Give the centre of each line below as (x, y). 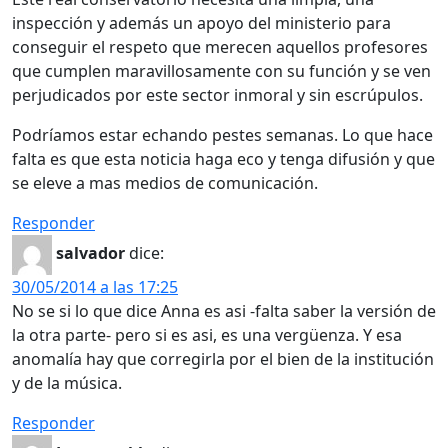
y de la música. (67, 382)
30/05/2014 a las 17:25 (95, 286)
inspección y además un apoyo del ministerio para (201, 22)
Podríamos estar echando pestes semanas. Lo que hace (222, 134)
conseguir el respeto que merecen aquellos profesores (220, 46)
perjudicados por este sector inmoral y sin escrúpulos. (217, 94)
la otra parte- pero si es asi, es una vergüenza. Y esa (207, 334)
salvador (90, 253)
